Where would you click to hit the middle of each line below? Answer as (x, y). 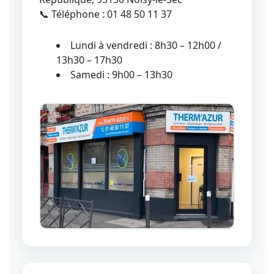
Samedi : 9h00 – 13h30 (121, 75)
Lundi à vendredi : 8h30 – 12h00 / (146, 46)
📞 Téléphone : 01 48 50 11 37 (106, 14)
